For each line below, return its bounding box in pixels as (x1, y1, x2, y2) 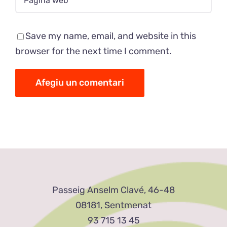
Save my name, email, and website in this (25, 30, 196, 42)
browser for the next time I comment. (15, 46, 172, 57)
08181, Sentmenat (75, 200, 152, 211)
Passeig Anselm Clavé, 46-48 (52, 184, 175, 196)
